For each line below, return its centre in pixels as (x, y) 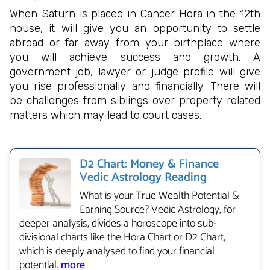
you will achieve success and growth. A (135, 58)
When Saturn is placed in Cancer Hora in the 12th (135, 14)
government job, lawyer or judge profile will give (135, 72)
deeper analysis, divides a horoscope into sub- (118, 224)
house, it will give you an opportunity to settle (135, 29)
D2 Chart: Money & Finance (149, 165)
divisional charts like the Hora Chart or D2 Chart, (122, 238)
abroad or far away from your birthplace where (135, 43)
